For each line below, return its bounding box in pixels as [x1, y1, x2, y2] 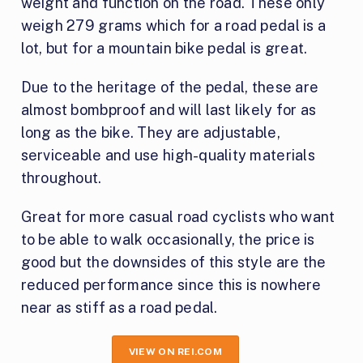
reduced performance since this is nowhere [20, 276, 322, 294]
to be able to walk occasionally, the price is [20, 231, 315, 249]
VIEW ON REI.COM [128, 346, 223, 358]
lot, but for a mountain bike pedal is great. [20, 40, 308, 58]
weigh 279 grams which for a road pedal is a [20, 17, 327, 35]
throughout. [20, 169, 102, 187]
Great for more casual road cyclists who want [20, 208, 335, 226]
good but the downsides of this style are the [20, 254, 327, 271]
